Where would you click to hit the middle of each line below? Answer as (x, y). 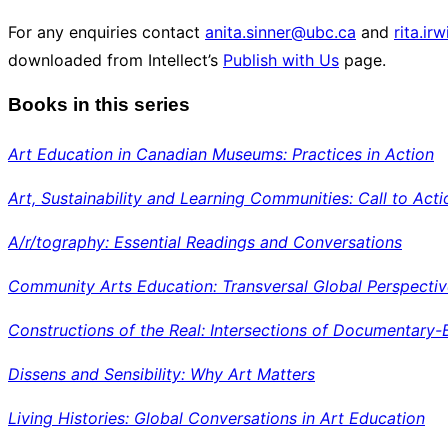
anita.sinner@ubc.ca (280, 31)
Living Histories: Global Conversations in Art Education (216, 417)
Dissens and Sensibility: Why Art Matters (161, 373)
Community (54, 285)
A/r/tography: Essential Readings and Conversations (205, 241)
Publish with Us (281, 59)
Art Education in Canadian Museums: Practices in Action (221, 153)
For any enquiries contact (106, 31)
